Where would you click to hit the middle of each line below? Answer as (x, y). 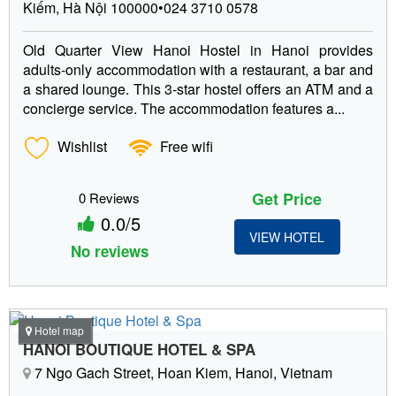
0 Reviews (109, 198)
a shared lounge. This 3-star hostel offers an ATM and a (198, 89)
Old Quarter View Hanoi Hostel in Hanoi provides (198, 50)
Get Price (287, 199)
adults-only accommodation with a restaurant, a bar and (198, 70)
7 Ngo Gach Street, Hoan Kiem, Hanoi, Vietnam (182, 372)
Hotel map (58, 331)
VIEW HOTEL (287, 237)
